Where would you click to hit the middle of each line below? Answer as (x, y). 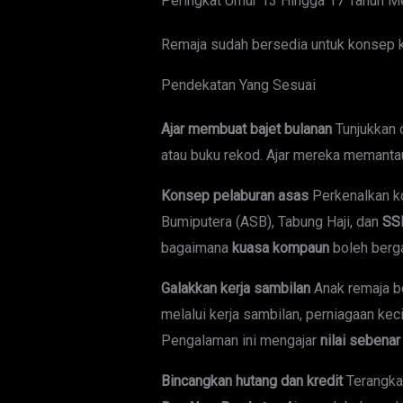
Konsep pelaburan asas (234, 196)
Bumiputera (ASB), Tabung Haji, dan (271, 222)
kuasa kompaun (280, 248)
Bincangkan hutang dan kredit (251, 381)
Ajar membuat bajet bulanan (246, 130)
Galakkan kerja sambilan (235, 289)
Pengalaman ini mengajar (240, 341)
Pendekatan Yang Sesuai (238, 85)
